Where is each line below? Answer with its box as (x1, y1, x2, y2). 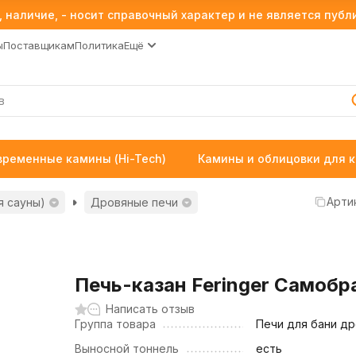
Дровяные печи (91, 195, 178, 209)
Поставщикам (3, 38, 75, 52)
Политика (75, 38, 124, 52)
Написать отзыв (106, 302, 195, 315)
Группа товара (75, 317, 157, 331)
